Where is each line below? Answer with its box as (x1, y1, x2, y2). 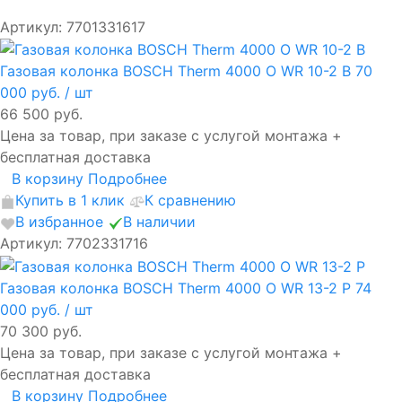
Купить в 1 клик (15, 191, 125, 210)
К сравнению (144, 191, 236, 210)
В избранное (15, 213, 103, 232)
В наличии (123, 213, 196, 232)
